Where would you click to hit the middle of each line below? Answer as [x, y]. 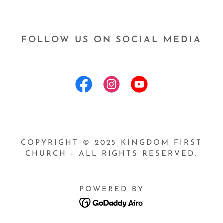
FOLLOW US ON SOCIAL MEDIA [111, 40]
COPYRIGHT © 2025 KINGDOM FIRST [111, 143]
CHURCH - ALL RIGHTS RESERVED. [111, 154]
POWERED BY [111, 189]
